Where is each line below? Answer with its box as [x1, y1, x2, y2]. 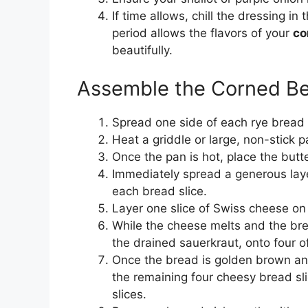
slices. [112, 287, 146, 301]
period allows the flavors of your [112, 26, 293, 41]
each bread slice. [112, 184, 207, 198]
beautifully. [112, 43, 173, 58]
